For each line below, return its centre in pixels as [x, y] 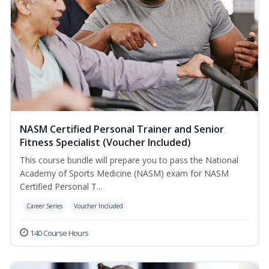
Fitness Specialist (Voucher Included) [105, 143]
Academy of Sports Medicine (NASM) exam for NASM [124, 174]
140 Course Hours [59, 233]
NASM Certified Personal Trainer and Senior [122, 129]
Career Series [44, 206]
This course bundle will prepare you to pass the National [129, 160]
